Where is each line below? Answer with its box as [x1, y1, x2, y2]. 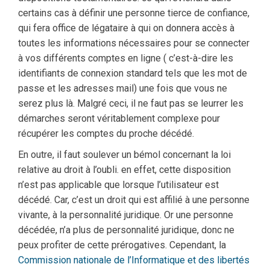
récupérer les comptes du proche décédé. [18, 128, 194, 140]
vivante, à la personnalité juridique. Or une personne [18, 209, 233, 221]
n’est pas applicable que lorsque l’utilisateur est [18, 179, 219, 191]
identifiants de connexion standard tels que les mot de [18, 67, 247, 80]
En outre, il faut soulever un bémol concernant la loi [18, 149, 231, 161]
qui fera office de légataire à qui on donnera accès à [18, 22, 234, 34]
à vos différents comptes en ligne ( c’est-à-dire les [18, 52, 233, 64]
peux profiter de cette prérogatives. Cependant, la [18, 239, 226, 251]
